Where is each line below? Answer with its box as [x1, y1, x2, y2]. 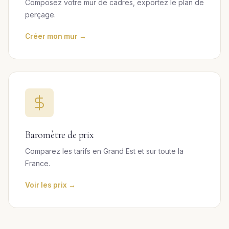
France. [25, 159, 50, 168]
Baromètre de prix [25, 129, 94, 141]
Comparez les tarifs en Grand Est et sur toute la [25, 147, 184, 155]
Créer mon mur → [25, 32, 86, 40]
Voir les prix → [25, 181, 76, 189]
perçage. [25, 10, 56, 19]
